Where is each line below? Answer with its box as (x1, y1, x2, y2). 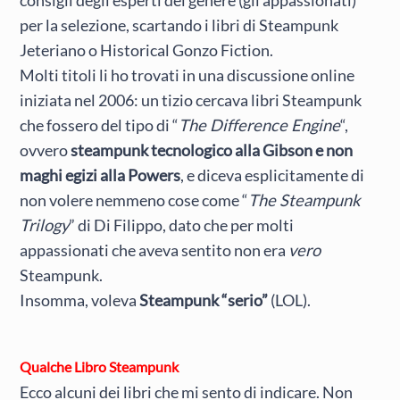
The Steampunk (248, 189, 362, 210)
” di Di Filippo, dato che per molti (69, 214, 295, 235)
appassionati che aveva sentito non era (20, 239, 289, 260)
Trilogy (20, 214, 70, 235)
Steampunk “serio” (139, 289, 269, 310)
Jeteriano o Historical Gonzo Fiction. (20, 39, 274, 60)
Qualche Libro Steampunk (20, 358, 179, 376)
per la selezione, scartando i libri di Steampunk (20, 14, 339, 35)
